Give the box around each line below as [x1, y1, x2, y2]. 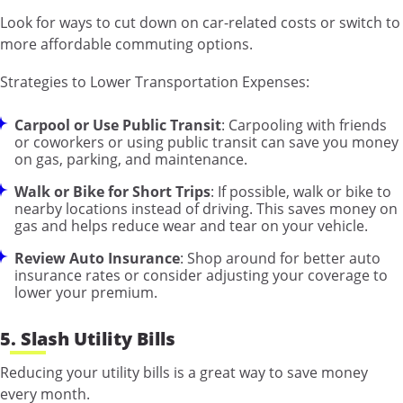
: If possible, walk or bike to [210, 181, 391, 201]
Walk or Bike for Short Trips [14, 181, 210, 201]
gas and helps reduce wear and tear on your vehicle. [14, 215, 368, 236]
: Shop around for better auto [180, 247, 381, 268]
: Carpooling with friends [221, 114, 387, 135]
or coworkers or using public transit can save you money [14, 131, 399, 152]
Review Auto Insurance [14, 247, 180, 268]
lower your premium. [14, 282, 157, 302]
